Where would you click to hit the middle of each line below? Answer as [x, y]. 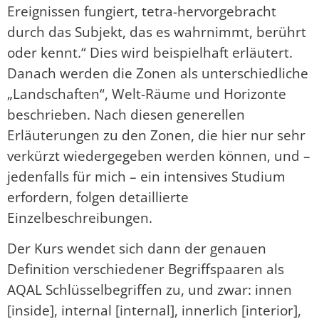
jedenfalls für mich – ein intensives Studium [146, 176]
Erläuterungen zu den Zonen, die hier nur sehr [156, 135]
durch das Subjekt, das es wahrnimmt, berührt [157, 31]
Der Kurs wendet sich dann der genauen [137, 249]
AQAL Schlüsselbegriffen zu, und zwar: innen [150, 290]
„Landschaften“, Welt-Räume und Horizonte [147, 93]
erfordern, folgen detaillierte [98, 197]
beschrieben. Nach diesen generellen [126, 114]
